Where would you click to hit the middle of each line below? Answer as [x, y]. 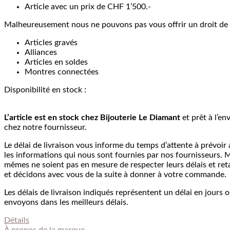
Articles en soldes [56, 62]
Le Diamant [159, 118]
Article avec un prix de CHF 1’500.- [88, 7]
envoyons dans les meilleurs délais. [66, 203]
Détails [17, 221]
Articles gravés [51, 43]
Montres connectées [62, 72]
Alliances [41, 53]
